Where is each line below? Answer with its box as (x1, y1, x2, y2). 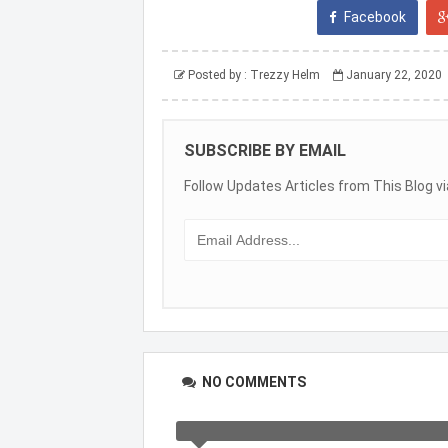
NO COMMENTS (199, 373, 306, 390)
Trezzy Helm (250, 67, 320, 82)
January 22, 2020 (346, 67, 442, 82)
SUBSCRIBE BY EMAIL (184, 140, 346, 160)
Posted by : (185, 67, 250, 82)
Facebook (340, 8, 406, 25)
